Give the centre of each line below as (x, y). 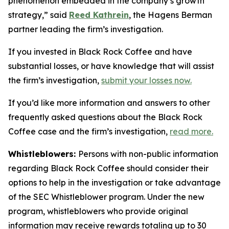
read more (191, 131)
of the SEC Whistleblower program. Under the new (106, 197)
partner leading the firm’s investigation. (86, 29)
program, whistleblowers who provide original (98, 211)
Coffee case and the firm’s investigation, (89, 131)
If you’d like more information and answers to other (109, 103)
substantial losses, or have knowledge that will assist (111, 66)
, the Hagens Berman (170, 15)
